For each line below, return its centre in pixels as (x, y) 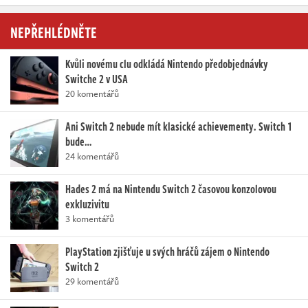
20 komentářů (92, 93)
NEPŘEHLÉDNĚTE (54, 31)
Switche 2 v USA (97, 79)
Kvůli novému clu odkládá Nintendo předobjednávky (167, 64)
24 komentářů (92, 156)
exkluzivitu (87, 204)
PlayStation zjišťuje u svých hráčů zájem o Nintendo (167, 251)
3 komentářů (90, 218)
